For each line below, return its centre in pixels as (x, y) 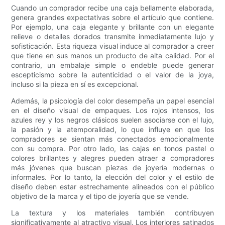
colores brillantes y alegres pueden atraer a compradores (113, 158)
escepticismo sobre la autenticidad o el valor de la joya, (113, 75)
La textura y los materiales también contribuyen (113, 213)
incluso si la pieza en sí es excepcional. (75, 84)
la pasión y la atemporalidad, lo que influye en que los (113, 130)
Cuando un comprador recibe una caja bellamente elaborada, (113, 8)
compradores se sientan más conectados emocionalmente (113, 139)
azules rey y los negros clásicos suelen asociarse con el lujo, (113, 120)
